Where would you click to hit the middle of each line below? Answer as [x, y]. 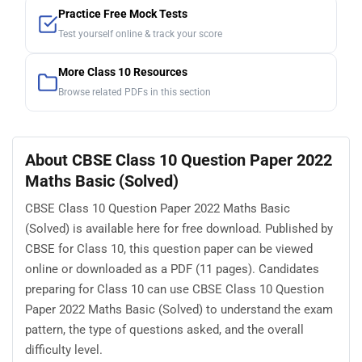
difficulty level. [64, 350]
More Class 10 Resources [123, 72]
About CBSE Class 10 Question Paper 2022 [179, 160]
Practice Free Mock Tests [123, 14]
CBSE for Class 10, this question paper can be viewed [169, 249]
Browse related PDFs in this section [135, 92]
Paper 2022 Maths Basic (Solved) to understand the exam [179, 310]
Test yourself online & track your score [140, 34]
